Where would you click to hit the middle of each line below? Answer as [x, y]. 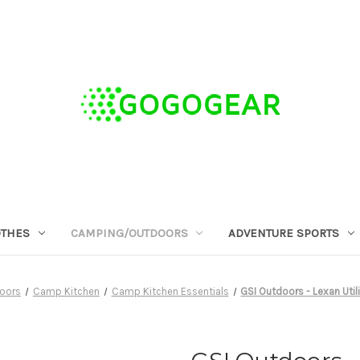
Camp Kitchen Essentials [170, 291]
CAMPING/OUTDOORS [129, 233]
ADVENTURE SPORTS [284, 233]
